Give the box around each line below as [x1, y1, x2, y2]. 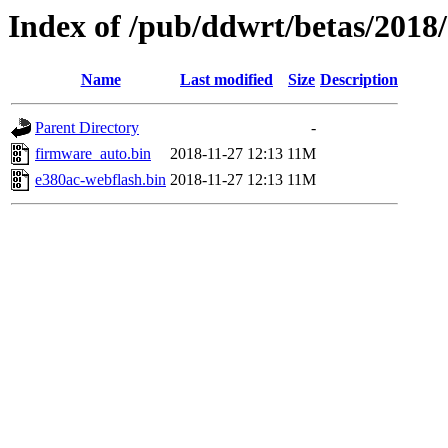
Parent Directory [35, 119, 139, 137]
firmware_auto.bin [35, 145, 151, 163]
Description [320, 71, 398, 89]
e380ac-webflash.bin [35, 171, 166, 189]
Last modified [180, 71, 273, 89]
